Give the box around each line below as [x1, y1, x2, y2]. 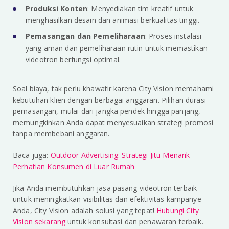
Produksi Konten [26, 4, 88, 14]
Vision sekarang [13, 217, 66, 227]
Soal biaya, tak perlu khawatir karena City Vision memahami [13, 84, 214, 94]
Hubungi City [156, 205, 199, 216]
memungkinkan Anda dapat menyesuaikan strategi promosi [13, 118, 214, 128]
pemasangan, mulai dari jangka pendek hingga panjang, [13, 106, 201, 117]
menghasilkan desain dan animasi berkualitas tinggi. [26, 15, 200, 26]
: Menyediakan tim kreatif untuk [87, 4, 194, 14]
